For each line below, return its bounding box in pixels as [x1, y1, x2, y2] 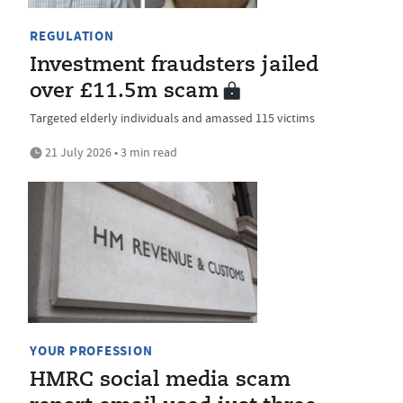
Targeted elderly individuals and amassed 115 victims [30, 109, 315, 126]
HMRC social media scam [30, 370, 291, 390]
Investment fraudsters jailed [30, 55, 318, 76]
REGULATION [30, 26, 114, 45]
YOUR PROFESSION [30, 341, 153, 360]
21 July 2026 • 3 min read [42, 143, 177, 160]
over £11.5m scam [30, 81, 219, 102]
